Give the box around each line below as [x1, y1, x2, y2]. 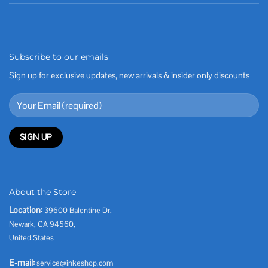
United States [9, 233, 54, 243]
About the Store [9, 187, 76, 198]
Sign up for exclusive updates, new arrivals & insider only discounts [9, 69, 249, 81]
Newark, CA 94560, [9, 219, 75, 230]
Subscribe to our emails [9, 51, 108, 63]
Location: [9, 205, 42, 216]
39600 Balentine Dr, [44, 205, 112, 216]
